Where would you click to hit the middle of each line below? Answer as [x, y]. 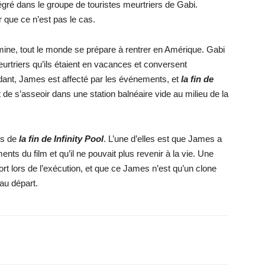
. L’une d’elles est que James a [163, 138]
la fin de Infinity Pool [61, 138]
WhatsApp [68, 240]
